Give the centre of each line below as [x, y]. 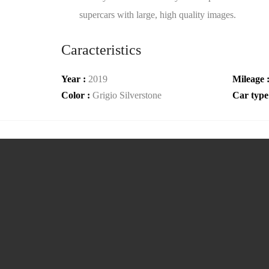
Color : [77, 95]
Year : [75, 79]
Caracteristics [101, 50]
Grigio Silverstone [127, 95]
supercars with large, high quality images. [158, 15]
